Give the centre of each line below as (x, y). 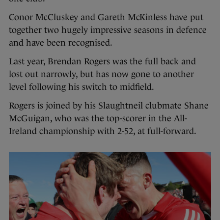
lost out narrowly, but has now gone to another (101, 74)
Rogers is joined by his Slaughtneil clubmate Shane (109, 106)
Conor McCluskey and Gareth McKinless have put (106, 17)
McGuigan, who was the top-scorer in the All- (98, 119)
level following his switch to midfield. (82, 87)
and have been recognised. (61, 43)
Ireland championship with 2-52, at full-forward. (103, 131)
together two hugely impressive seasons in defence (108, 30)
